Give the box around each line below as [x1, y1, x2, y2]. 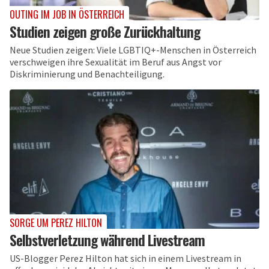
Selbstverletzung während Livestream [10, 229, 205, 251]
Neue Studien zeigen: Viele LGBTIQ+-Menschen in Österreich [10, 43, 256, 56]
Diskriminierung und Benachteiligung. [10, 67, 165, 80]
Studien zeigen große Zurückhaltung [10, 20, 200, 42]
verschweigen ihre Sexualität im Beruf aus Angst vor [10, 55, 222, 68]
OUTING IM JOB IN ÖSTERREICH [10, 7, 124, 22]
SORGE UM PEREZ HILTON [10, 216, 102, 231]
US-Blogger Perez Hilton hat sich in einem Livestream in [10, 252, 241, 265]
